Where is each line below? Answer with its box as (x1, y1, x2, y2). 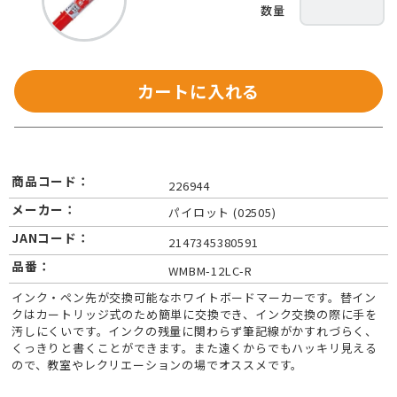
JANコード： (12, 229, 90, 247)
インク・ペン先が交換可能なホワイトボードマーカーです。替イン (12, 289, 378, 307)
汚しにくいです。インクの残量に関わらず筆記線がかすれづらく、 (12, 323, 378, 340)
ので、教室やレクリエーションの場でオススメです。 (12, 356, 304, 374)
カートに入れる (136, 79, 261, 105)
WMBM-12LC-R (168, 262, 253, 280)
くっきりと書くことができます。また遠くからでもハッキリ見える (12, 339, 378, 357)
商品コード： (12, 172, 90, 191)
